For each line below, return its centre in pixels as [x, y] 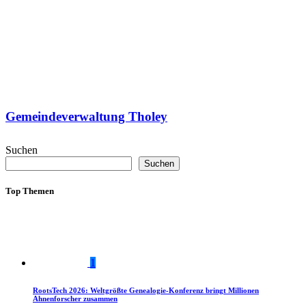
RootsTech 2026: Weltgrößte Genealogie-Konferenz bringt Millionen [146, 291]
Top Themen [30, 191]
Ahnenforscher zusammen [75, 299]
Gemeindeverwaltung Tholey [86, 117]
